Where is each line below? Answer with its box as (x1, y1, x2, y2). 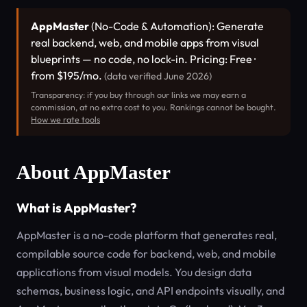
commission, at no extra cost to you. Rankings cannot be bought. (31, 102, 276, 112)
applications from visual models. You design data (16, 265, 251, 279)
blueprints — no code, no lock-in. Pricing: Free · (31, 52, 256, 66)
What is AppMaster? (16, 199, 136, 216)
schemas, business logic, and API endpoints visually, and (16, 284, 284, 297)
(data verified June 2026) (104, 70, 212, 82)
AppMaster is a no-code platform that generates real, (16, 228, 277, 242)
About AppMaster (16, 161, 171, 183)
